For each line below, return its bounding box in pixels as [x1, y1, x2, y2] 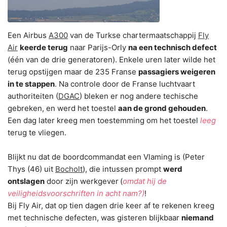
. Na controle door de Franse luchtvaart [55, 79, 195, 89]
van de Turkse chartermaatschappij [68, 30, 198, 40]
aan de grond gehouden [118, 103, 206, 113]
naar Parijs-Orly [68, 43, 128, 52]
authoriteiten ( [8, 91, 58, 101]
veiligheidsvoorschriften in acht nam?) [8, 188, 144, 198]
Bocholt [55, 164, 83, 174]
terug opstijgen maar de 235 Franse [8, 67, 138, 77]
